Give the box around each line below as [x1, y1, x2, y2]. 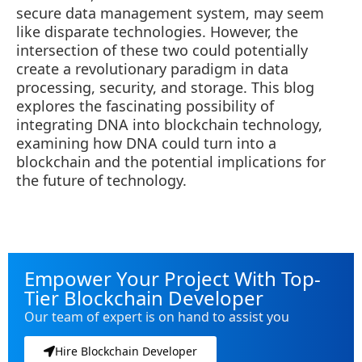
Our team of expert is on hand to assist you [24, 307, 289, 326]
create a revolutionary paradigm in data [16, 58, 288, 78]
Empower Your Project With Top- [24, 264, 321, 292]
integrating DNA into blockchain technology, [16, 114, 322, 134]
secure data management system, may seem [16, 2, 324, 23]
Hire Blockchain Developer [55, 343, 197, 359]
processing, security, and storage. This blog [16, 77, 314, 97]
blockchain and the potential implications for [16, 151, 326, 171]
